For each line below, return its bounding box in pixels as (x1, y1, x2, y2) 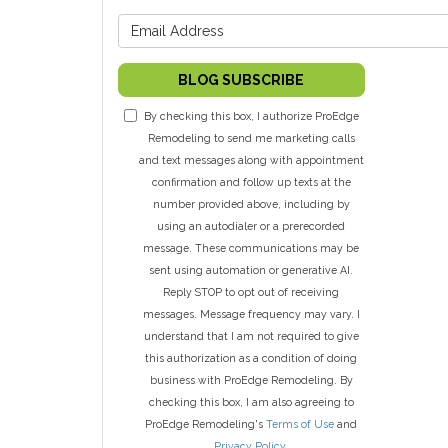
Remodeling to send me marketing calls (147, 132, 355, 144)
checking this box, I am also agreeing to (148, 396, 354, 408)
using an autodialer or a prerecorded (157, 220, 346, 232)
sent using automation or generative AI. (149, 264, 354, 276)
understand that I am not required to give (143, 330, 359, 342)
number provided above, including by (152, 198, 350, 210)
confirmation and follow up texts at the (151, 176, 351, 188)
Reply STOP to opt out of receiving (163, 286, 340, 298)
